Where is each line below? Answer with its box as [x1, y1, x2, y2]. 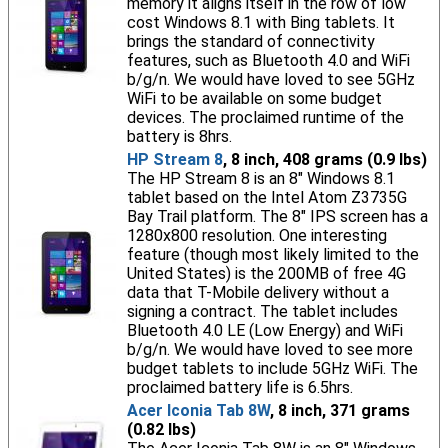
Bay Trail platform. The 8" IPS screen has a [126, 207, 428, 226]
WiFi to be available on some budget [126, 89, 382, 108]
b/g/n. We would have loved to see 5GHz [126, 70, 415, 89]
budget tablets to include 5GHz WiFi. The [126, 359, 418, 378]
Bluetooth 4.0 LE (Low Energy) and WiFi [126, 321, 403, 340]
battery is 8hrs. [126, 127, 232, 146]
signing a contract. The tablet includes [126, 302, 398, 321]
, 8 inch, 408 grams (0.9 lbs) [222, 150, 427, 169]
